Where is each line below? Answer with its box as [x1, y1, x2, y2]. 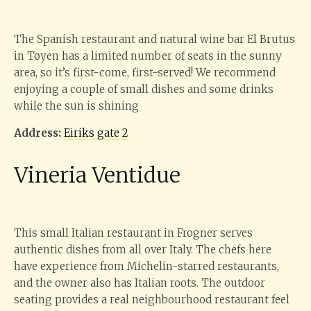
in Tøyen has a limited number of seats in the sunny [14, 49, 282, 62]
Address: [14, 126, 61, 140]
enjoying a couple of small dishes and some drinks [14, 83, 274, 96]
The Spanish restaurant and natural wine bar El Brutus [14, 33, 295, 46]
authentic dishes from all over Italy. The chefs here [14, 243, 271, 256]
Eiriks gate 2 [64, 126, 128, 140]
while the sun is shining [14, 99, 139, 112]
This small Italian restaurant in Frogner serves [14, 226, 253, 239]
